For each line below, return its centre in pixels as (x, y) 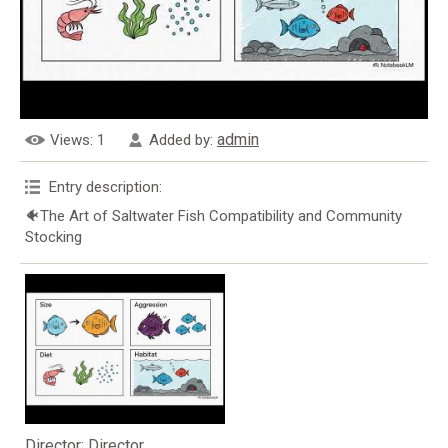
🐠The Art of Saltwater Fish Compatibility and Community (213, 216)
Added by (179, 140)
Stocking (53, 237)
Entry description (104, 187)
